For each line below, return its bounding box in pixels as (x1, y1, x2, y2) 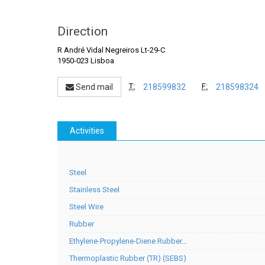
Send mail (74, 82, 113, 92)
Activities (70, 126, 104, 135)
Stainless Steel (69, 185, 119, 194)
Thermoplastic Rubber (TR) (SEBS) (69, 254, 186, 263)
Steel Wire (69, 202, 104, 211)
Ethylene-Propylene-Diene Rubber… (69, 237, 187, 245)
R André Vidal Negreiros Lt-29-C (57, 46, 165, 54)
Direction (57, 24, 108, 38)
